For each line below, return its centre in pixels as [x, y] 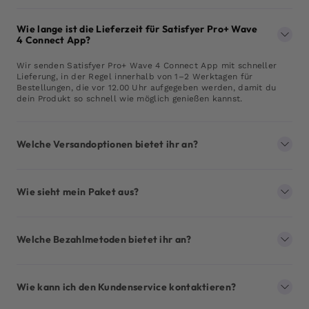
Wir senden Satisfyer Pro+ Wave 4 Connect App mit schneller [147, 66]
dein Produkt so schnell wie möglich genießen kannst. [130, 99]
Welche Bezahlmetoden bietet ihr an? [104, 240]
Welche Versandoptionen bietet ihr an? [108, 144]
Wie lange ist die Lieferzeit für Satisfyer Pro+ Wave [137, 29]
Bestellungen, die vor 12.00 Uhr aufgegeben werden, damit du [147, 88]
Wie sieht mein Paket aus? [78, 192]
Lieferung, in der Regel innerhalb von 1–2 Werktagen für [135, 77]
